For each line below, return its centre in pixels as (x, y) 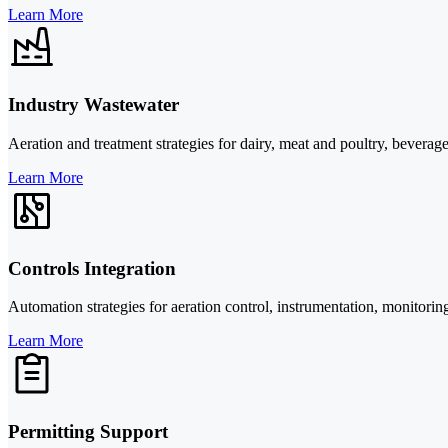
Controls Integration (92, 268)
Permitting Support (88, 432)
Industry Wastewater (93, 105)
